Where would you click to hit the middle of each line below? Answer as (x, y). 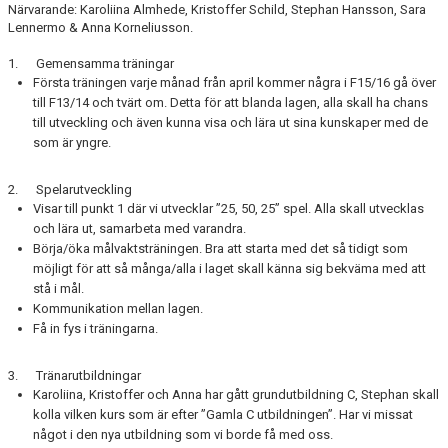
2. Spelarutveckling (70, 189)
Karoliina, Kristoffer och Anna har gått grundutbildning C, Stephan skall (236, 394)
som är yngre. (72, 142)
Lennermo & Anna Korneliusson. (100, 27)
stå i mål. (58, 288)
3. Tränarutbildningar (74, 375)
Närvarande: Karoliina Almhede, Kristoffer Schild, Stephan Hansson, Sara (217, 9)
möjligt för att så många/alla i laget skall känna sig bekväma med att (229, 268)
